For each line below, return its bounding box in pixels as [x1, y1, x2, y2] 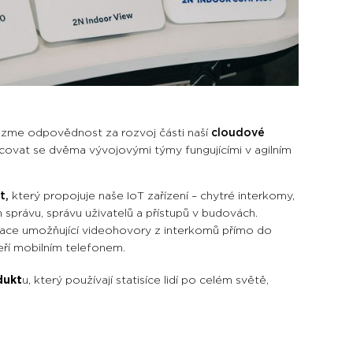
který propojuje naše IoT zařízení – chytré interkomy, [12, 190, 295, 202]
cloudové [211, 127, 265, 139]
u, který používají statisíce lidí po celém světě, [22, 274, 269, 286]
